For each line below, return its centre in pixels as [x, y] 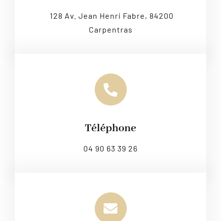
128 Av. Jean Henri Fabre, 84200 [111, 16]
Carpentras [110, 30]
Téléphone [110, 129]
